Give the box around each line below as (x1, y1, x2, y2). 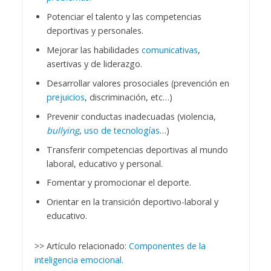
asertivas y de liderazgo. (46, 57, 142, 70)
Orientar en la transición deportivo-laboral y (46, 196, 218, 208)
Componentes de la (128, 240, 206, 252)
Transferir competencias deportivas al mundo (46, 143, 228, 155)
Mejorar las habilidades (46, 44, 142, 56)
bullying (46, 124, 79, 136)
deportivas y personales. (46, 24, 143, 36)
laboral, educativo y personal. (46, 157, 163, 169)
